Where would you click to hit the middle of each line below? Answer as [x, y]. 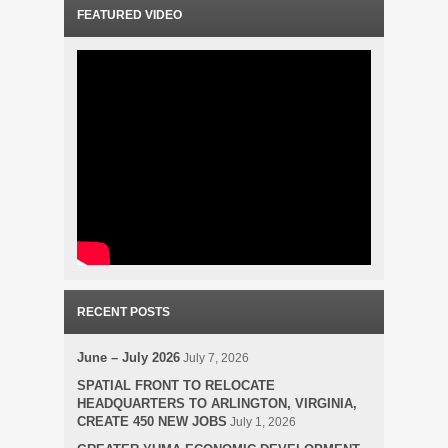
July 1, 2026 [263, 422]
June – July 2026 [128, 357]
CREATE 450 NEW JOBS [152, 421]
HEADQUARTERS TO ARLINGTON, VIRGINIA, [217, 403]
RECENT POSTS [123, 312]
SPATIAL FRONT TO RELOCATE [176, 385]
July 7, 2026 [216, 358]
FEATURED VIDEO [129, 15]
